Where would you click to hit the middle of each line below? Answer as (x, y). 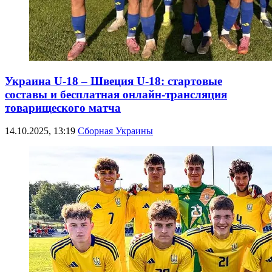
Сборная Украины (115, 131)
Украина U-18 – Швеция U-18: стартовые (114, 81)
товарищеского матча (63, 107)
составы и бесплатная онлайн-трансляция (116, 94)
